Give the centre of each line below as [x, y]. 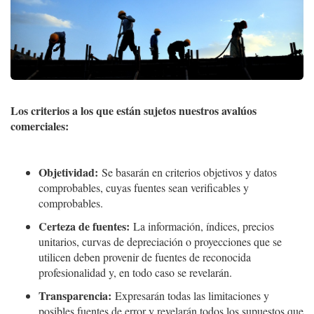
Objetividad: [68, 172]
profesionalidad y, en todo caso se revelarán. [135, 273]
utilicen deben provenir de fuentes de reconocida [145, 257]
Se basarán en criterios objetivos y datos [187, 172]
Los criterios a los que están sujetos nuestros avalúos [134, 111]
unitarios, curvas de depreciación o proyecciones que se [160, 242]
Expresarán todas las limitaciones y [190, 296]
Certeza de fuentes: [84, 226]
